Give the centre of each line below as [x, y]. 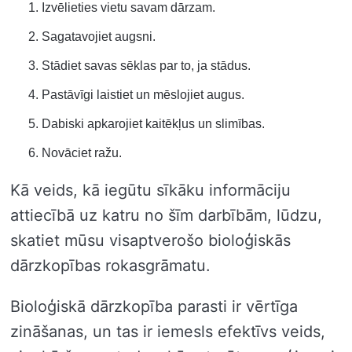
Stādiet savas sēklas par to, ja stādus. [146, 65]
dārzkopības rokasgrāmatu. [110, 265]
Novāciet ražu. [82, 152]
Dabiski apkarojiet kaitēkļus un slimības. [153, 123]
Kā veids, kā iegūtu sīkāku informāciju [150, 190]
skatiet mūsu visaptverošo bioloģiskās [150, 240]
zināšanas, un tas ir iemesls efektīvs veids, [168, 331]
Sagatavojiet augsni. [99, 36]
